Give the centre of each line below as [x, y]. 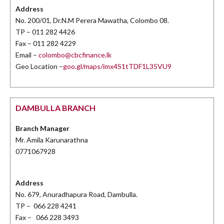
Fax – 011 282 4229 [46, 43]
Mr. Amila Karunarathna [52, 140]
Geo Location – [39, 66]
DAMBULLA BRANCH [55, 108]
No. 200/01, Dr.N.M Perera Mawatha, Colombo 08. [92, 20]
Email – [27, 55]
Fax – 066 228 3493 [47, 217]
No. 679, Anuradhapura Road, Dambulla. [76, 194]
